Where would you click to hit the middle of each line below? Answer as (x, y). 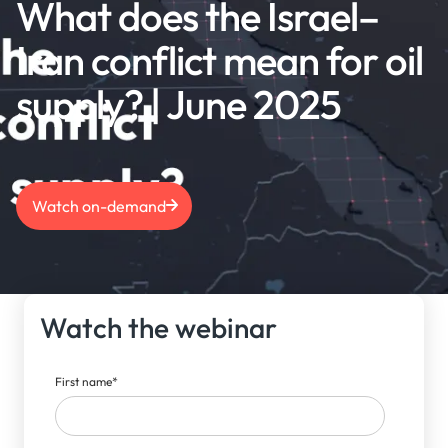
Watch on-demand (99, 205)
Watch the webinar (159, 327)
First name (84, 381)
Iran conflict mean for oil (219, 59)
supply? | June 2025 (178, 103)
